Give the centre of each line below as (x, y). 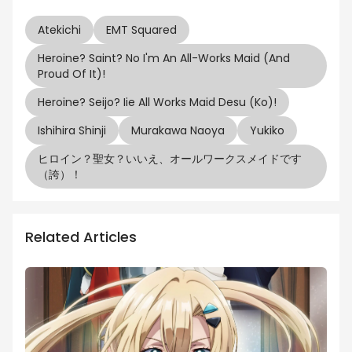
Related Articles (81, 236)
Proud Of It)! (71, 73)
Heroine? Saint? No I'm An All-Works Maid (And (164, 58)
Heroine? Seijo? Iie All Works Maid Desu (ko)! (157, 102)
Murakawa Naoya (178, 130)
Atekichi (59, 29)
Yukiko (267, 130)
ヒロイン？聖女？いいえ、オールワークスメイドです (170, 158)
